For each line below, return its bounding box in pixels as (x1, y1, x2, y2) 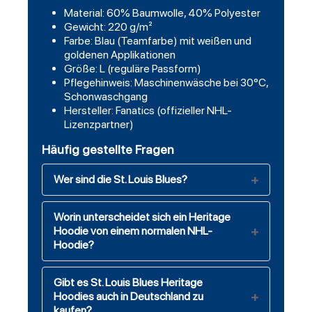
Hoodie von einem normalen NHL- (54, 224, 212, 238)
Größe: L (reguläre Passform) (64, 62, 201, 76)
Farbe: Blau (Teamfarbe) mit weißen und (64, 34, 251, 48)
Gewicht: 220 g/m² (64, 20, 153, 34)
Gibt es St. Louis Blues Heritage (54, 276, 203, 290)
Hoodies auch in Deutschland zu (54, 290, 203, 304)
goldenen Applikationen (64, 48, 175, 62)
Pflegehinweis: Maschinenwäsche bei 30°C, (64, 76, 268, 90)
